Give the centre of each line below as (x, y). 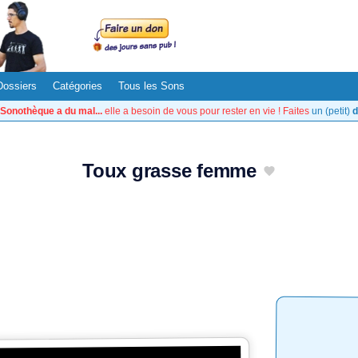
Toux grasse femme (169, 171)
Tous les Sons (151, 86)
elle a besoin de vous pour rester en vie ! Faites (207, 111)
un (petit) (332, 111)
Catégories (78, 86)
